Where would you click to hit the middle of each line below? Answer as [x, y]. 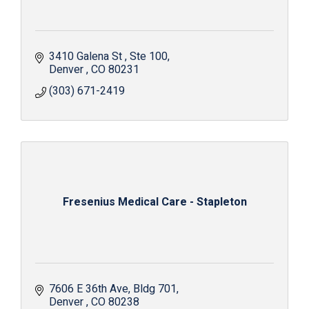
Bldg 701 [155, 289]
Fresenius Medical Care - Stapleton [154, 202]
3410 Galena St [87, 57]
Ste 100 [149, 57]
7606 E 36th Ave [89, 289]
